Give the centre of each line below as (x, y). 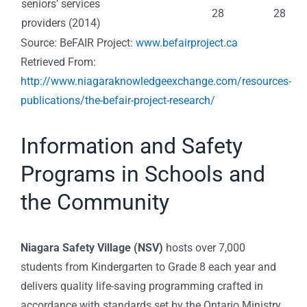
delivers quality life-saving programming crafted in (142, 286)
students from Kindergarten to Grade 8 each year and (148, 267)
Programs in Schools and (143, 174)
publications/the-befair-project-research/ (118, 101)
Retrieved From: (58, 62)
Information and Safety (132, 146)
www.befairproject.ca (187, 43)
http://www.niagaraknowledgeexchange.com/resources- (156, 82)
